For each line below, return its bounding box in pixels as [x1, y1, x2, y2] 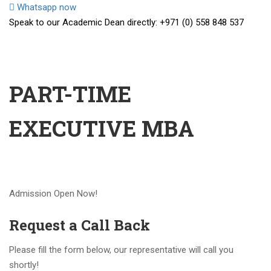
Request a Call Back [9, 215, 150, 235]
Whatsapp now [17, 2, 76, 13]
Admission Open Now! [9, 188, 97, 199]
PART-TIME [9, 79, 131, 108]
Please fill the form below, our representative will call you [9, 244, 233, 255]
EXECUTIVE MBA [9, 114, 194, 143]
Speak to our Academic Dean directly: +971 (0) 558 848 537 [9, 17, 244, 28]
